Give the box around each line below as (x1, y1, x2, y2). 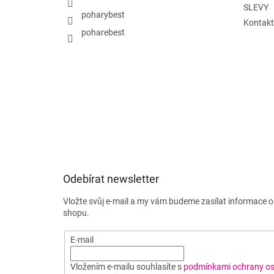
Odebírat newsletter (63, 172, 159, 186)
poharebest (81, 27, 125, 37)
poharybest (81, 9, 125, 20)
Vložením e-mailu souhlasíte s (70, 262, 183, 272)
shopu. (63, 208, 89, 218)
